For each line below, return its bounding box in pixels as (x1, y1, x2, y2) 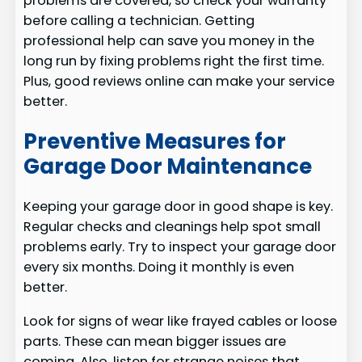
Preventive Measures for (23, 126, 287, 156)
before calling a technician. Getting (23, 11, 255, 31)
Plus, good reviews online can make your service (23, 72, 335, 91)
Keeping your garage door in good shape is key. (23, 197, 334, 217)
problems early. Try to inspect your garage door (23, 238, 337, 257)
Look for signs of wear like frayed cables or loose (23, 311, 338, 330)
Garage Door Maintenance (23, 151, 313, 181)
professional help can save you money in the (23, 32, 315, 51)
